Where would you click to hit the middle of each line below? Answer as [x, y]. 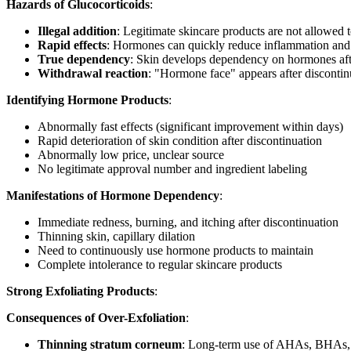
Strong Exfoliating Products [80, 291]
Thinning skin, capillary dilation [116, 236]
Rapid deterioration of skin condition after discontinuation [180, 140]
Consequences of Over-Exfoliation [96, 317]
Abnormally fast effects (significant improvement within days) [190, 126]
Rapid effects [72, 45]
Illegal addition [77, 31]
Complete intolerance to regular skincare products [160, 264]
